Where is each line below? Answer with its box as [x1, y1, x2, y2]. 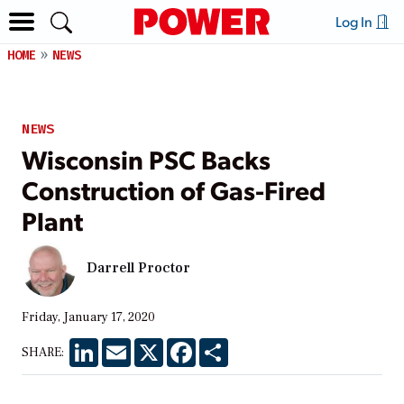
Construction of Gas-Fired [22, 171, 326, 207]
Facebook [196, 336, 252, 353]
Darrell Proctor [87, 259, 190, 278]
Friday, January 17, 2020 [22, 308, 155, 326]
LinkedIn [98, 336, 150, 353]
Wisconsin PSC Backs [22, 141, 271, 176]
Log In [335, 12, 375, 31]
